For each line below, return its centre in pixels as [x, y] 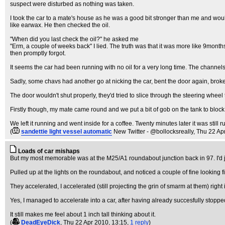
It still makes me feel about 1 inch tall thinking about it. [83, 214]
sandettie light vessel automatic [67, 132]
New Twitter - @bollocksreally [153, 132]
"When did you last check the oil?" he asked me [74, 39]
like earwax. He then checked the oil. [60, 25]
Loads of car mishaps [49, 151]
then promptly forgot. [38, 53]
